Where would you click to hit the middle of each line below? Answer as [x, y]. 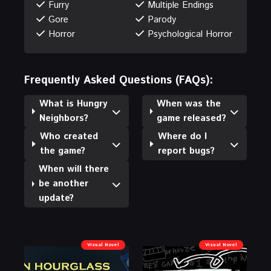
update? [56, 198]
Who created [69, 136]
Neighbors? [64, 118]
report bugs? [186, 151]
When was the [189, 103]
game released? [192, 118]
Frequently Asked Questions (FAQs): [119, 80]
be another [63, 183]
